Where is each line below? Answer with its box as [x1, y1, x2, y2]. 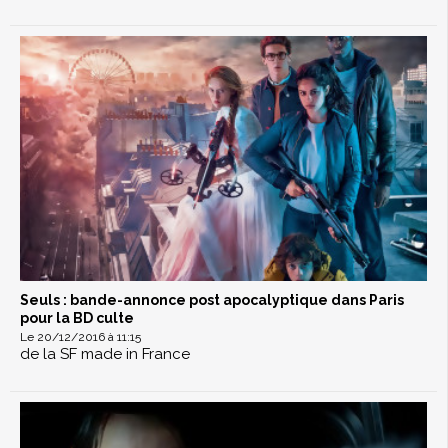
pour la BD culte [20, 310, 134, 327]
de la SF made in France [20, 345, 190, 364]
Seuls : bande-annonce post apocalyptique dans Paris [20, 292, 404, 309]
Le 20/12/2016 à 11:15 [20, 330, 141, 345]
